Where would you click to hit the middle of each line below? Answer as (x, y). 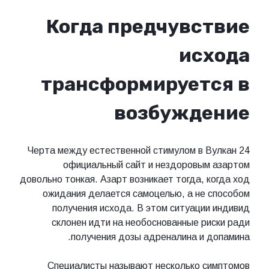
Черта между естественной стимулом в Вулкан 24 (138, 150)
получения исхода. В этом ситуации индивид (151, 208)
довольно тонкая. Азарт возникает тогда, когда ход (135, 179)
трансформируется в (145, 84)
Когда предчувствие (148, 27)
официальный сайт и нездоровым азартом (156, 165)
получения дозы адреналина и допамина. (160, 237)
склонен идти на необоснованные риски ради (151, 222)
